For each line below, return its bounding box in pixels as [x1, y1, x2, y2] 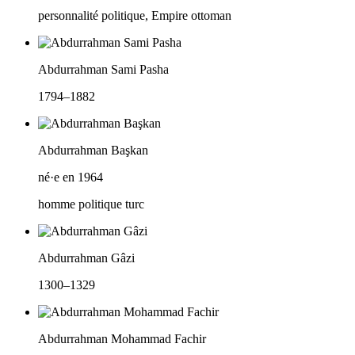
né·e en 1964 [38, 170, 103, 185]
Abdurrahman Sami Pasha [38, 63, 169, 77]
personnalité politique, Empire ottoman [38, 9, 231, 23]
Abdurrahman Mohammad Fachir [38, 332, 206, 346]
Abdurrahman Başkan [38, 143, 148, 158]
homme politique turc [38, 197, 144, 212]
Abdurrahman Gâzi [38, 251, 135, 265]
